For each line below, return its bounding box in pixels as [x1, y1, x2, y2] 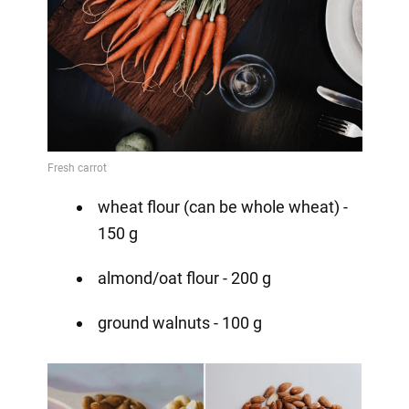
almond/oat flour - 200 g [97, 267, 271, 288]
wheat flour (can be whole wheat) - [97, 196, 348, 216]
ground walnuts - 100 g [97, 312, 262, 332]
